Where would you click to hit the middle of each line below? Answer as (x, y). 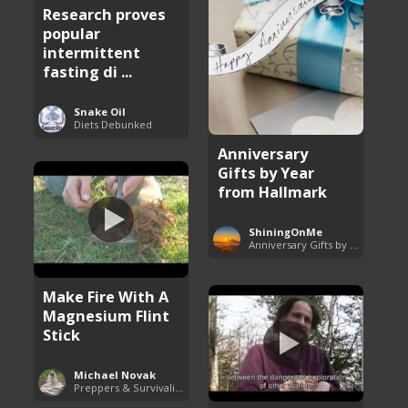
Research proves (105, 14)
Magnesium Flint (107, 315)
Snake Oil (100, 111)
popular (72, 33)
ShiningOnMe (286, 231)
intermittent (92, 52)
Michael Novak (115, 374)
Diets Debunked (113, 124)
